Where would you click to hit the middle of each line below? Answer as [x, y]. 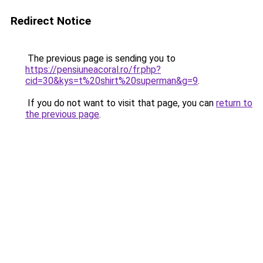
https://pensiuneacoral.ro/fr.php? [93, 70]
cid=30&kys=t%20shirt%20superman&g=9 [112, 81]
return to [234, 103]
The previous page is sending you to [100, 58]
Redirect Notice [51, 21]
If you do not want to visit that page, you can [121, 103]
